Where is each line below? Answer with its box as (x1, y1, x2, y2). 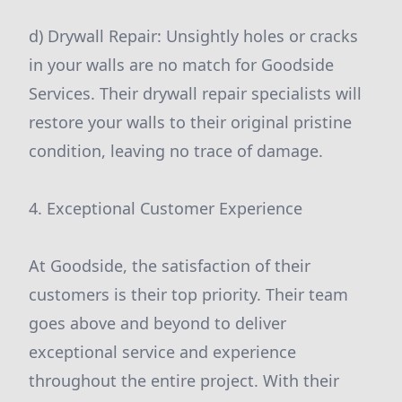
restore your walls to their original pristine (29, 111, 352, 133)
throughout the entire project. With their (29, 370, 339, 391)
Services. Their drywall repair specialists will (29, 83, 362, 104)
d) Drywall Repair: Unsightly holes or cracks (29, 25, 358, 47)
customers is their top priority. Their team (29, 284, 348, 305)
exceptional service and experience (29, 341, 296, 363)
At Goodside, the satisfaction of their (29, 255, 310, 276)
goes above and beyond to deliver (29, 312, 286, 334)
